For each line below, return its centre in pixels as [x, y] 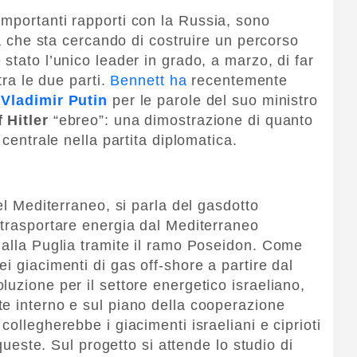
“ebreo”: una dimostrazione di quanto [181, 120]
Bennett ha [151, 80]
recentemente [240, 80]
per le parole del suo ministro [213, 100]
